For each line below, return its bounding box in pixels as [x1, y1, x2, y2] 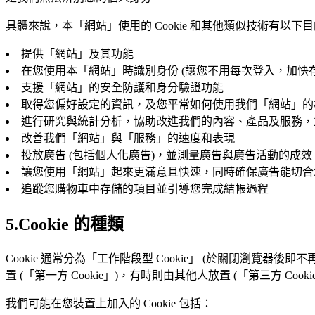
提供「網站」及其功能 [21, 48, 134, 60]
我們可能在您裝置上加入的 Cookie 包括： [6, 297, 212, 309]
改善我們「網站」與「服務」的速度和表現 [21, 132, 235, 145]
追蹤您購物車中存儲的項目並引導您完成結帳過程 [21, 183, 269, 195]
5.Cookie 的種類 [6, 215, 124, 234]
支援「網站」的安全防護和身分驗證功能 [21, 82, 224, 94]
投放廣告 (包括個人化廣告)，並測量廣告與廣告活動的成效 [21, 149, 312, 162]
